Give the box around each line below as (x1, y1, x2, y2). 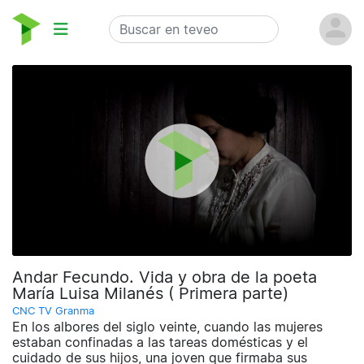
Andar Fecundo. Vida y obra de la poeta (12, 267, 317, 288)
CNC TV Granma (12, 305, 94, 318)
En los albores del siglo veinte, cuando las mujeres (12, 318, 323, 336)
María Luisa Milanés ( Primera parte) (12, 284, 288, 304)
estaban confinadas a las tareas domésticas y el (12, 334, 308, 351)
